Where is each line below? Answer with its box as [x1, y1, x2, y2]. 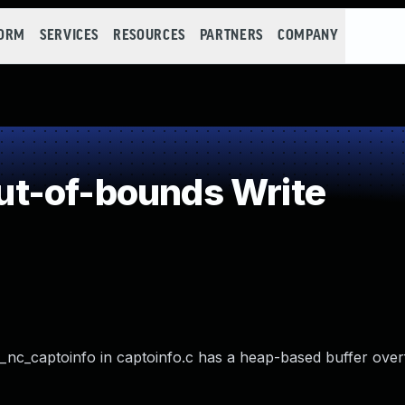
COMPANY [277, 28, 339, 43]
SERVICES [39, 28, 99, 43]
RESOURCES [113, 28, 185, 43]
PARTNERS [199, 28, 263, 43]
